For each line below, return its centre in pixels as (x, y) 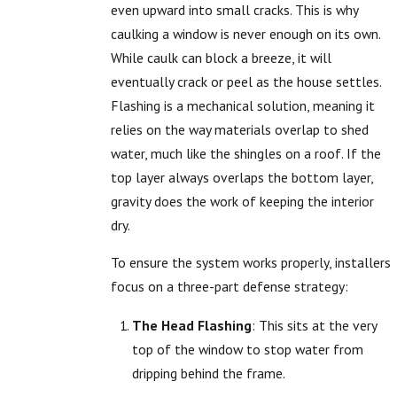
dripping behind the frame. (208, 374)
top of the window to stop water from (247, 350)
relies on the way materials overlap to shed (240, 129)
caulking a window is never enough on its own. (246, 33)
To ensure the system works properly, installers (251, 263)
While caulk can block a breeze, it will (222, 57)
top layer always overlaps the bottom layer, (242, 177)
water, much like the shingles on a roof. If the (246, 153)
